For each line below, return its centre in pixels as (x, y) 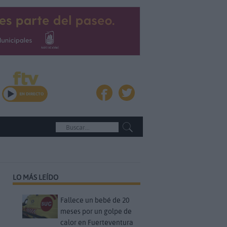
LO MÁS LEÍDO (36, 177)
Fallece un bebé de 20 (95, 200)
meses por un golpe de (96, 211)
